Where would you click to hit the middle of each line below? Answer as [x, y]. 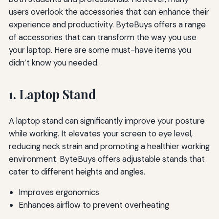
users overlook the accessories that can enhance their [109, 11]
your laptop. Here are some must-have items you [100, 50]
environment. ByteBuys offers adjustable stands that [107, 159]
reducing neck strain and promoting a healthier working [109, 146]
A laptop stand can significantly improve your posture [107, 120]
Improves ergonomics [59, 192]
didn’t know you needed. [54, 62]
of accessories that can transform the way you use [102, 37]
